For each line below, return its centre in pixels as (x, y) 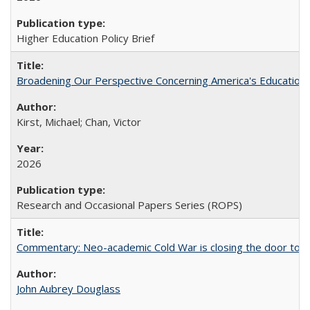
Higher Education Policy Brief (85, 38)
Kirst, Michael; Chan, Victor (79, 122)
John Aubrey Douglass (69, 289)
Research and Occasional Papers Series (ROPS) (129, 205)
